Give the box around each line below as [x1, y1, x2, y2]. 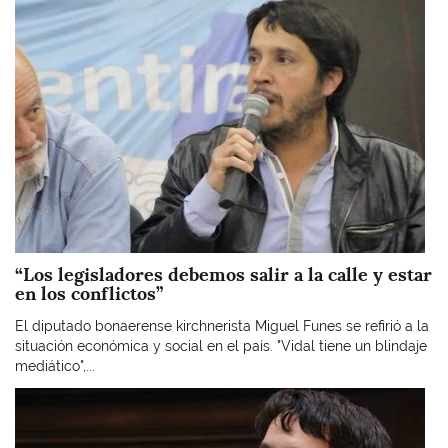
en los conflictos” [15, 282, 163, 305]
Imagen [14, 389, 63, 405]
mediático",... [15, 357, 95, 374]
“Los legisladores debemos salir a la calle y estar [15, 263, 432, 286]
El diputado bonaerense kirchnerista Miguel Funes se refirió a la [15, 317, 429, 334]
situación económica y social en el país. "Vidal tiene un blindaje [15, 337, 427, 354]
